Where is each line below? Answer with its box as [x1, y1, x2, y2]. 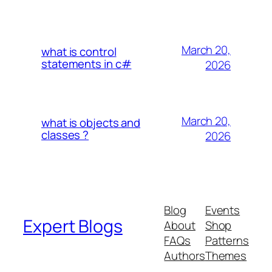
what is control [41, 44, 117, 60]
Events [205, 202, 240, 218]
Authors [164, 247, 205, 263]
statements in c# [41, 56, 132, 72]
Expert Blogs [23, 214, 123, 239]
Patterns [205, 232, 249, 248]
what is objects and [41, 115, 141, 131]
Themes [205, 247, 247, 263]
